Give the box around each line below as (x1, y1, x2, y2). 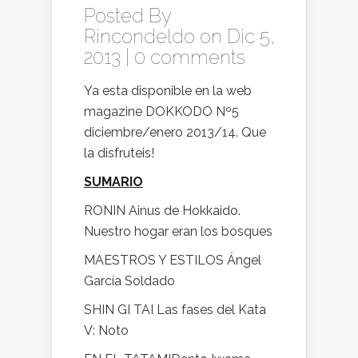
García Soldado (84, 273, 175, 288)
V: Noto (84, 323, 129, 338)
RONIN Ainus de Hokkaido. (84, 203, 241, 218)
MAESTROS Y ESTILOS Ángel (84, 253, 261, 268)
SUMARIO (84, 174, 143, 189)
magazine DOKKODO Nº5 (84, 104, 239, 119)
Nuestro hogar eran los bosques (84, 224, 272, 239)
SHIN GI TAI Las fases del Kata (84, 302, 266, 317)
